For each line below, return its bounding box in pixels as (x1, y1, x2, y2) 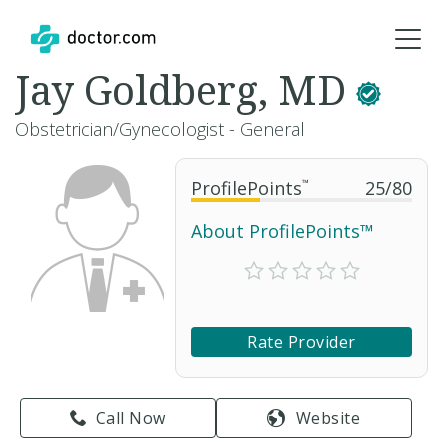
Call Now (95, 407, 166, 429)
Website (295, 407, 361, 429)
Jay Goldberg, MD (15, 62, 356, 117)
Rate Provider (247, 331, 356, 353)
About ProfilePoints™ (191, 219, 374, 243)
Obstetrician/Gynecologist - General (15, 117, 305, 141)
